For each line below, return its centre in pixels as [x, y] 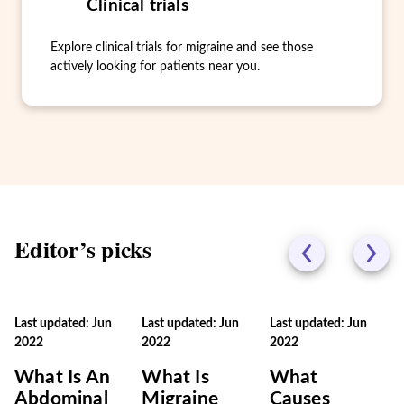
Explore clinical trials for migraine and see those [182, 48]
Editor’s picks [83, 249]
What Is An [63, 377]
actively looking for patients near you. [155, 67]
